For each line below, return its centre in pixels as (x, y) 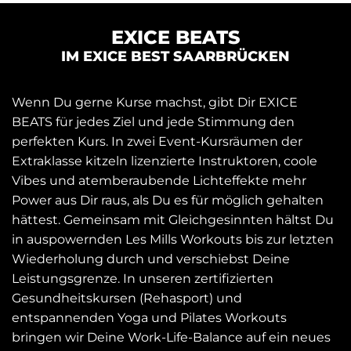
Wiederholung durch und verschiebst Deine (151, 259)
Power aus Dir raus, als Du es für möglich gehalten (168, 200)
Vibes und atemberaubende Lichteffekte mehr (159, 180)
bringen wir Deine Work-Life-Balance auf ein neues (171, 337)
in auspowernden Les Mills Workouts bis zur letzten (173, 239)
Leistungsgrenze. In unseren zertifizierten (143, 278)
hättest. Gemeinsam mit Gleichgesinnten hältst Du (173, 219)
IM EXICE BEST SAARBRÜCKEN (175, 56)
